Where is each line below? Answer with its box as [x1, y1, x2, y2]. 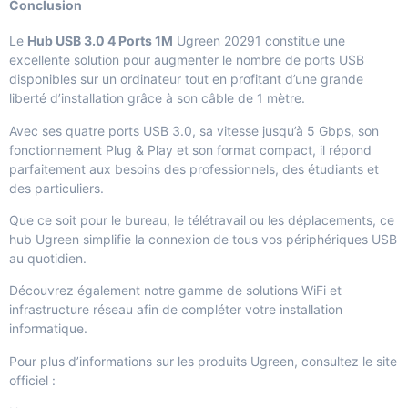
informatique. [9, 321, 87, 337]
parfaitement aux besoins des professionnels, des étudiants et [9, 160, 379, 177]
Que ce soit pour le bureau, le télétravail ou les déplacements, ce [9, 212, 394, 229]
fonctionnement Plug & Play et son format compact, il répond [9, 141, 372, 158]
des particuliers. [9, 179, 104, 196]
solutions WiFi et [246, 282, 342, 299]
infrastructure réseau [9, 301, 133, 318]
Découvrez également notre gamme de [9, 282, 246, 299]
